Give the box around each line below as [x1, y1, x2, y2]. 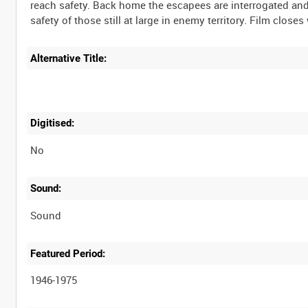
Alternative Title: [30, 52, 107, 65]
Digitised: [30, 117, 75, 130]
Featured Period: [30, 247, 106, 260]
